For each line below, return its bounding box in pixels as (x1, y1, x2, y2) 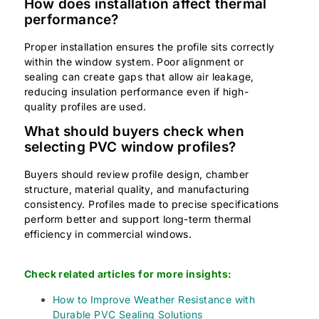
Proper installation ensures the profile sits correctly (24, 40, 275, 53)
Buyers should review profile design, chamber (24, 168, 249, 181)
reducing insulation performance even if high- (24, 85, 249, 98)
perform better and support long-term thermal (24, 213, 251, 226)
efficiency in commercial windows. (24, 228, 192, 241)
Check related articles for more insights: (24, 268, 232, 281)
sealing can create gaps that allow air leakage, (24, 70, 254, 83)
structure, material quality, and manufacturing (24, 183, 250, 196)
